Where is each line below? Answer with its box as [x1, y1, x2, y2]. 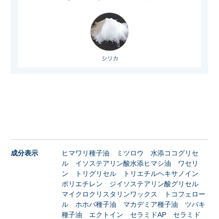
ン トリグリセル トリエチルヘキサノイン [62, 170, 206, 178]
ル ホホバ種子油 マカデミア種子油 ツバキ [62, 200, 206, 209]
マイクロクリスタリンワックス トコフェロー [62, 190, 206, 198]
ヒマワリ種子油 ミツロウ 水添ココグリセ [62, 149, 199, 157]
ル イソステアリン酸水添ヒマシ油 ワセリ [62, 159, 199, 168]
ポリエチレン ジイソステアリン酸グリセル [62, 180, 206, 188]
